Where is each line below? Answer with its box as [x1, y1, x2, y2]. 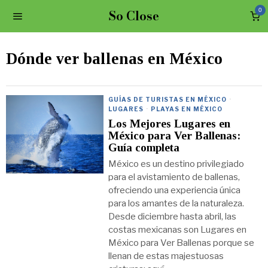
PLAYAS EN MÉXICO [151, 105, 223, 112]
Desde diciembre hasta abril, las [108, 211, 237, 222]
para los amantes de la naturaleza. [108, 198, 245, 209]
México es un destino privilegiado [108, 159, 245, 169]
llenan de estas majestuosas [108, 251, 224, 261]
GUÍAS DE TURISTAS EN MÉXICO [108, 96, 227, 103]
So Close [108, 7, 159, 25]
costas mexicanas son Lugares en [108, 224, 247, 235]
